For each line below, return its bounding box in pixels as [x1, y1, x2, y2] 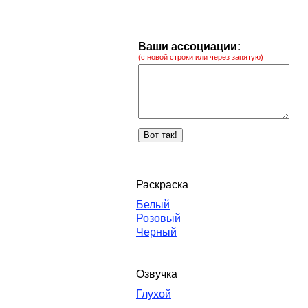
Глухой [136, 288, 171, 300]
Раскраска [136, 179, 188, 190]
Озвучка [136, 268, 177, 280]
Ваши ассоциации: [138, 41, 241, 52]
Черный [136, 226, 177, 238]
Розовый [136, 212, 181, 224]
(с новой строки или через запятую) [138, 53, 263, 61]
